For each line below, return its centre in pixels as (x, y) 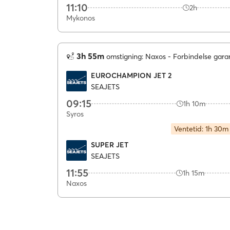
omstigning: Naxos (136, 56)
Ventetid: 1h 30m (201, 129)
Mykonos (81, 18)
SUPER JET (110, 145)
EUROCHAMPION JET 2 (131, 75)
